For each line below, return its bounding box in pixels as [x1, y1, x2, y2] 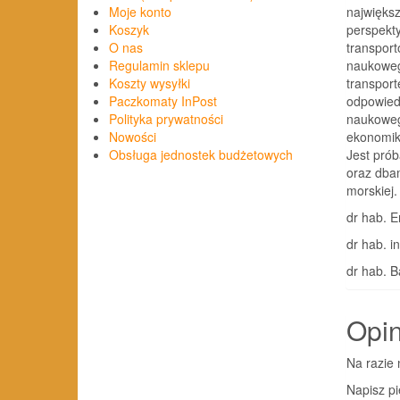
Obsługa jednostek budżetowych [109, 146, 293, 164]
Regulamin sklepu [109, 56, 210, 75]
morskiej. [346, 180, 397, 199]
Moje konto [109, 3, 171, 21]
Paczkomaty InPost [109, 92, 217, 111]
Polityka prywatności [109, 110, 223, 129]
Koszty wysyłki [109, 74, 190, 93]
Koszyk [109, 21, 149, 39]
